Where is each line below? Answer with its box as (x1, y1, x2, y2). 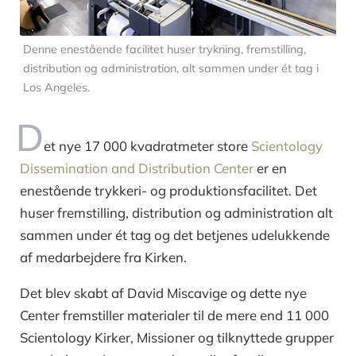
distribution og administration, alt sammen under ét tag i (23, 61, 319, 76)
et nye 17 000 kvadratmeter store (44, 137, 251, 155)
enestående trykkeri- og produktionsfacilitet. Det (20, 182, 317, 199)
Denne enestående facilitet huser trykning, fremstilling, (23, 42, 306, 57)
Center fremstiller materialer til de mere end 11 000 (20, 307, 329, 324)
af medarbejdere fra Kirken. (20, 249, 187, 266)
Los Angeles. (23, 80, 90, 95)
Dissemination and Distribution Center (20, 160, 253, 177)
